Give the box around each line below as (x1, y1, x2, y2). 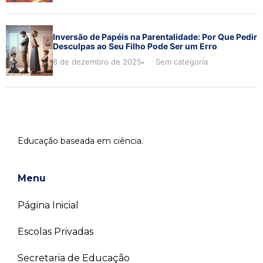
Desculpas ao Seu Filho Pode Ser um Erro (53, 41, 217, 52)
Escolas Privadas (18, 226, 93, 238)
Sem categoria (156, 57, 208, 67)
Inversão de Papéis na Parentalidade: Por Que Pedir (53, 32, 257, 42)
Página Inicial (18, 200, 79, 211)
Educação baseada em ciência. (18, 135, 143, 146)
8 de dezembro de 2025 (53, 57, 141, 67)
